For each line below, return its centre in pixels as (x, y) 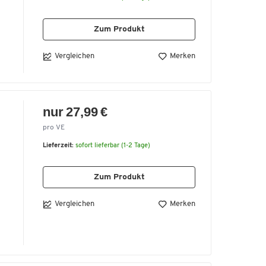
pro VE (54, 127)
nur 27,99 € (75, 112)
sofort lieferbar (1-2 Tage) (113, 145)
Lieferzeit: (58, 145)
